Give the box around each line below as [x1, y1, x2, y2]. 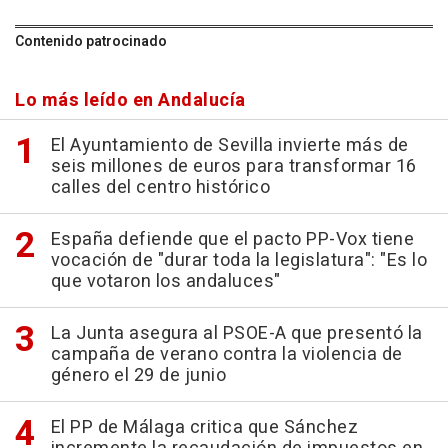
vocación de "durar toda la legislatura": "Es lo [50, 246, 427, 274]
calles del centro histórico [50, 173, 270, 201]
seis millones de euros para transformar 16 [50, 152, 417, 180]
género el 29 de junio [50, 361, 226, 389]
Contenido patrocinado [15, 30, 167, 52]
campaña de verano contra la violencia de [50, 340, 403, 368]
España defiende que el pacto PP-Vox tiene [50, 225, 414, 253]
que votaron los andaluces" [50, 267, 281, 295]
